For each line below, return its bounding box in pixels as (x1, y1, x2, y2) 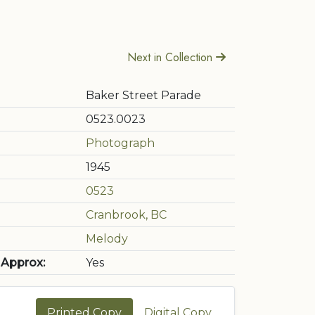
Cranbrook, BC (86, 208, 167, 221)
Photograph (86, 136, 155, 150)
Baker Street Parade (86, 89, 201, 102)
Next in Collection (127, 49, 216, 65)
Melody (86, 232, 128, 245)
